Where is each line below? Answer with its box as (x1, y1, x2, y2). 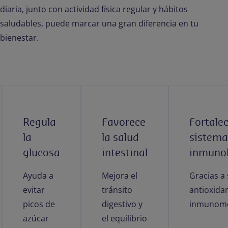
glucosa (22, 146, 60, 159)
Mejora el (101, 170, 137, 181)
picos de (22, 198, 55, 210)
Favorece (101, 115, 146, 129)
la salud (101, 130, 139, 144)
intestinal (101, 146, 148, 159)
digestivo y (101, 198, 142, 210)
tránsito (101, 184, 132, 195)
